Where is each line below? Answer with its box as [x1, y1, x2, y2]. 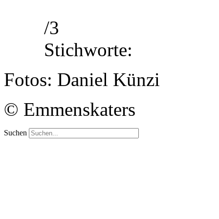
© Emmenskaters [4, 99, 135, 120]
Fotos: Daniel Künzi [4, 69, 160, 90]
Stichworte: [44, 39, 132, 61]
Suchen [4, 129, 27, 137]
